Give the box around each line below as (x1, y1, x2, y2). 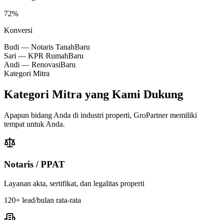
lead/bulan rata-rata (20, 195, 81, 204)
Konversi (4, 26, 32, 34)
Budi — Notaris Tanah (4, 42, 75, 51)
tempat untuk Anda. (4, 119, 65, 128)
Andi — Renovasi (4, 60, 60, 69)
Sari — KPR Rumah (4, 51, 68, 60)
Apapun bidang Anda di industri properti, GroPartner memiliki (4, 110, 197, 119)
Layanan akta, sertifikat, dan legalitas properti (4, 179, 144, 188)
